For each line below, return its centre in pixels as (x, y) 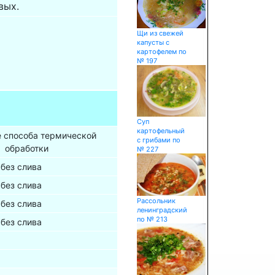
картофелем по (161, 52)
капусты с (153, 43)
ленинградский (162, 210)
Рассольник (156, 201)
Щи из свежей (160, 33)
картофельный (161, 131)
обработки (26, 149)
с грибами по (158, 140)
